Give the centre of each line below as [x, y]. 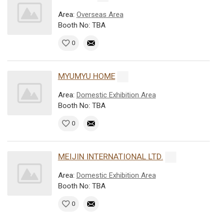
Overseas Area [100, 14]
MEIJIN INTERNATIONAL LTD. [110, 156]
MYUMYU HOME [86, 76]
